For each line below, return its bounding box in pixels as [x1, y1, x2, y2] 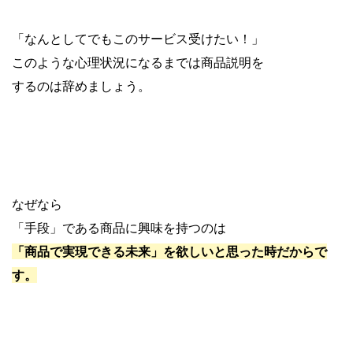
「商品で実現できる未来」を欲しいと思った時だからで [12, 243, 327, 259]
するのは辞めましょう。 [12, 77, 150, 94]
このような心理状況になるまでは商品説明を [12, 54, 264, 70]
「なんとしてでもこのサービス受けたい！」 [12, 30, 264, 46]
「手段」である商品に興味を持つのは [12, 219, 226, 236]
